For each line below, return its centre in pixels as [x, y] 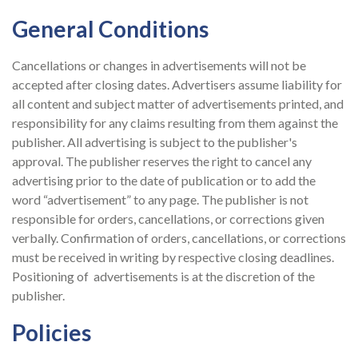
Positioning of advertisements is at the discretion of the [163, 276]
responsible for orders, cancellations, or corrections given [168, 219]
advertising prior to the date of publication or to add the [164, 181]
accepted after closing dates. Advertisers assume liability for [177, 85]
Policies [52, 333]
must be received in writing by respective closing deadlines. [173, 257]
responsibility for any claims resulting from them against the [175, 123]
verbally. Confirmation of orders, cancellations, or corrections [179, 238]
